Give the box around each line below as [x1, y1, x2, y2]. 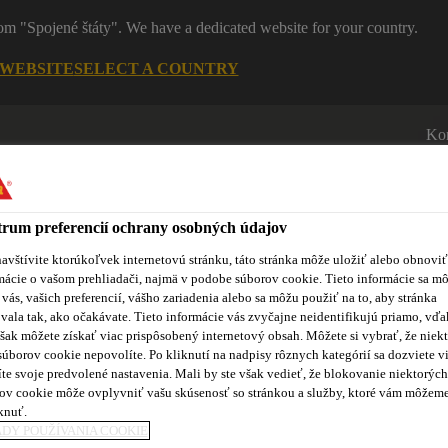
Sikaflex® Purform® [102, 315, 234, 332]
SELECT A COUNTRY [73, 59, 239, 77]
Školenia [325, 315, 380, 332]
